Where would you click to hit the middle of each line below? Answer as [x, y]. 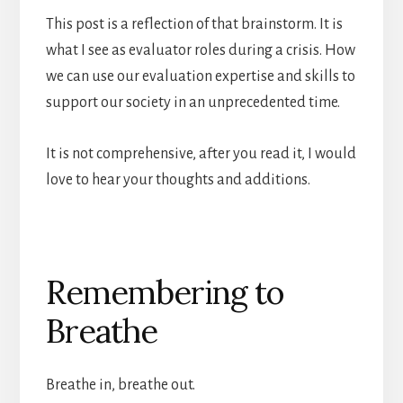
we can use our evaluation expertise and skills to [200, 77]
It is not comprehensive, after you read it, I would [201, 154]
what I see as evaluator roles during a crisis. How [200, 51]
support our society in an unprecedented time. [193, 103]
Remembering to [164, 293]
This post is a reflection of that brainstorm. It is [194, 25]
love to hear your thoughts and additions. [178, 180]
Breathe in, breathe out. [120, 385]
